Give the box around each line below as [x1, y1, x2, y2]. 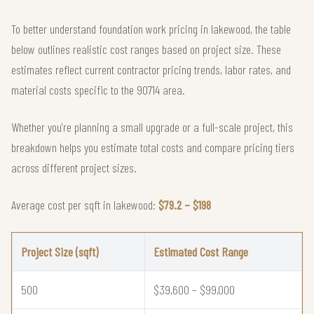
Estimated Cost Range [153, 244, 248, 260]
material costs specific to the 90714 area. [11, 82, 185, 98]
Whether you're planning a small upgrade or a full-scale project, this [11, 119, 293, 135]
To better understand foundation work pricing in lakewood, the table [11, 21, 291, 37]
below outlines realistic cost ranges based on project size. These [11, 41, 281, 57]
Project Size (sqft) [21, 244, 98, 260]
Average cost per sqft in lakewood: [11, 197, 158, 213]
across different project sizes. [11, 160, 137, 176]
